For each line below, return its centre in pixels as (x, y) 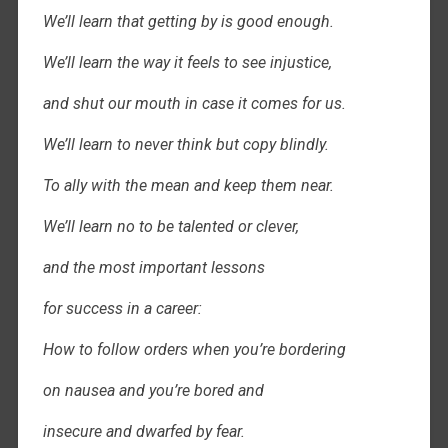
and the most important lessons (153, 268)
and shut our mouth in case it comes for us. (194, 104)
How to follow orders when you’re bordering (194, 350)
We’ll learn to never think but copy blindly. (185, 145)
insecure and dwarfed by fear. (143, 432)
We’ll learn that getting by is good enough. (188, 22)
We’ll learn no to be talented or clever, (170, 227)
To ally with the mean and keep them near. (188, 186)
